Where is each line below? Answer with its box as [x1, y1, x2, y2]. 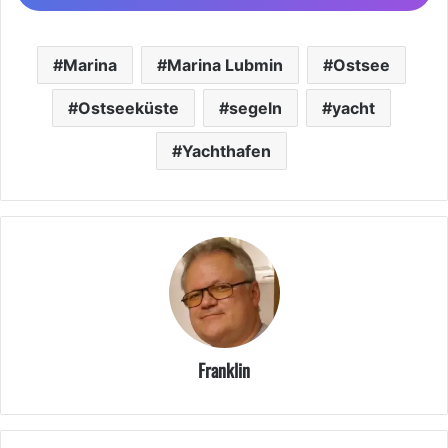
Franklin [198, 356, 250, 383]
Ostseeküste [78, 97, 179, 118]
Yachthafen [182, 140, 271, 161]
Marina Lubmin [167, 54, 283, 75]
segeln [229, 97, 282, 118]
